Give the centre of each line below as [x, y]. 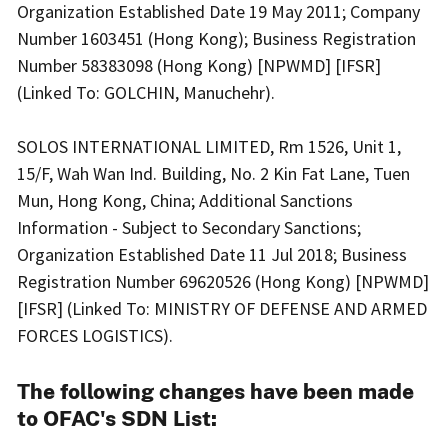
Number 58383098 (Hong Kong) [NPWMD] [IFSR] [199, 66]
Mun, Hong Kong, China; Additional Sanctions [185, 201]
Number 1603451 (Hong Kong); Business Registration [216, 39]
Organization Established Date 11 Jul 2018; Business [212, 255]
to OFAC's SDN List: [117, 418]
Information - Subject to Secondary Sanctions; [189, 228]
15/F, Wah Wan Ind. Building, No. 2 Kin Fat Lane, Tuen [213, 174]
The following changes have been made [215, 391]
